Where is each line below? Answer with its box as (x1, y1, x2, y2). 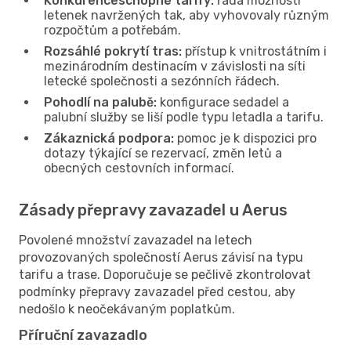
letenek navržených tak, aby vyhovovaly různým (44, 7, 329, 23)
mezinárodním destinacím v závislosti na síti (44, 58, 306, 74)
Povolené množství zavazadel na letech (19, 232, 252, 248)
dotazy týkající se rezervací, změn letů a (44, 145, 282, 161)
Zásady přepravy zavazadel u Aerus (19, 200, 288, 219)
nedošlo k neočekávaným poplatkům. (19, 301, 235, 317)
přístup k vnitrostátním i (182, 43, 327, 59)
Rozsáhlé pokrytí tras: (44, 43, 182, 59)
